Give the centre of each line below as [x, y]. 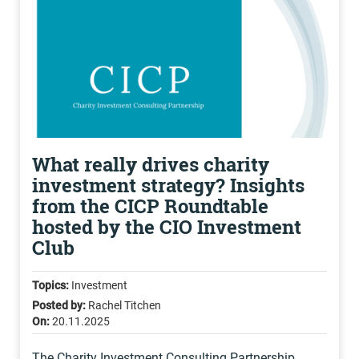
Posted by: [59, 305]
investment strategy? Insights [168, 185]
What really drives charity [151, 164]
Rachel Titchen [123, 305]
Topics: [50, 285]
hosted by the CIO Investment [167, 227]
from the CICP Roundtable [150, 206]
